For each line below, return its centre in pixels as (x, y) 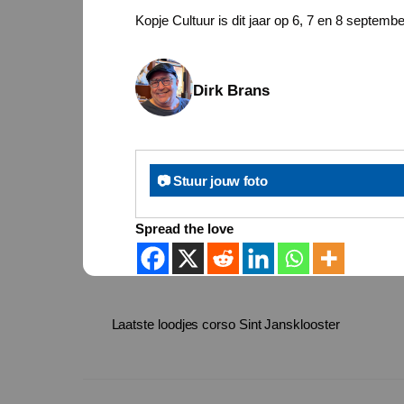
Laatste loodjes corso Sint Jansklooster (225, 324)
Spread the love (184, 228)
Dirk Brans (231, 91)
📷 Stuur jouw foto (212, 180)
